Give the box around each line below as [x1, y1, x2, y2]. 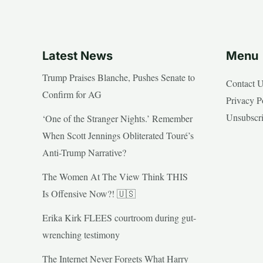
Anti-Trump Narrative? [42, 146, 126, 159]
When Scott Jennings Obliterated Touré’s [42, 129, 194, 141]
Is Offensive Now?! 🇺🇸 [42, 187, 136, 200]
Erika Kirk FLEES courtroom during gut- [42, 211, 196, 224]
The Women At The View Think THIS [42, 170, 188, 183]
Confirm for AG [42, 87, 102, 100]
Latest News [42, 48, 113, 63]
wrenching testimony [42, 228, 120, 241]
